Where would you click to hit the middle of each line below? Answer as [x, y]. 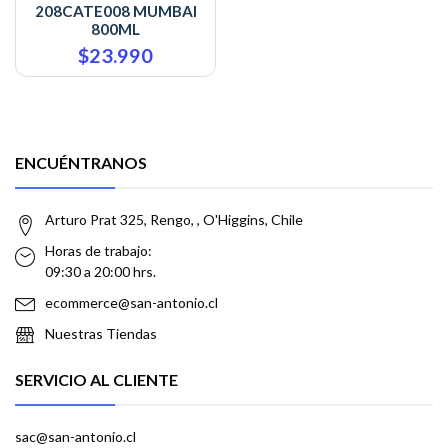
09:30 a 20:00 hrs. [100, 272]
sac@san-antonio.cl [75, 437]
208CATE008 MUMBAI [115, 11]
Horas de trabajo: [98, 251]
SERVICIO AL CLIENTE [96, 380]
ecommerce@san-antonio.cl [131, 303]
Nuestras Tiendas [101, 334]
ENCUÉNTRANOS [81, 163]
